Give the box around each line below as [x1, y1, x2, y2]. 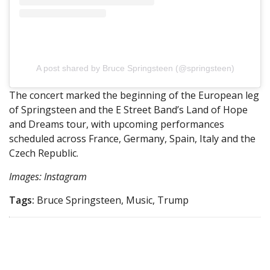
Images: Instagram [9, 170, 87, 184]
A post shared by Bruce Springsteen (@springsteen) [36, 63, 234, 74]
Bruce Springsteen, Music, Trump [34, 193, 189, 207]
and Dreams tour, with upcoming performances [9, 118, 224, 131]
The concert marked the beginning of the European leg [9, 89, 259, 102]
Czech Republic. [9, 146, 78, 160]
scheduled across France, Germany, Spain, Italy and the [9, 132, 256, 146]
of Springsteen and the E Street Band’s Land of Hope [9, 103, 248, 117]
